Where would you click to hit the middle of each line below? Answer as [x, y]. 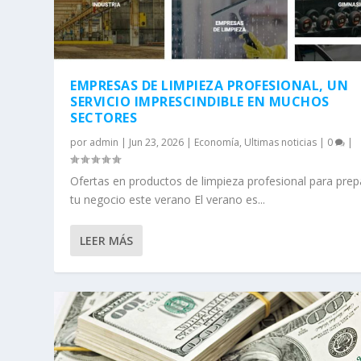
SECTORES [104, 118]
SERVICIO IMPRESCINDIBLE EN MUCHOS [200, 102]
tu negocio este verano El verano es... [168, 200]
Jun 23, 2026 [157, 143]
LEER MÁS [107, 241]
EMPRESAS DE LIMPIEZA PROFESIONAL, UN [210, 86]
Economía [217, 143]
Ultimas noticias [281, 143]
